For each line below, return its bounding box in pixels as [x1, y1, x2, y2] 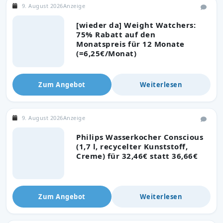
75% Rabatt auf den [76, 29, 155, 39]
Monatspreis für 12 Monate [76, 38, 185, 49]
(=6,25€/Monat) [76, 48, 136, 58]
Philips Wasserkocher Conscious [76, 131, 203, 142]
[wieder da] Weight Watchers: [76, 19, 196, 30]
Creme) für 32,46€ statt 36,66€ [76, 150, 198, 161]
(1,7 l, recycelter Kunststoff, [76, 141, 188, 151]
